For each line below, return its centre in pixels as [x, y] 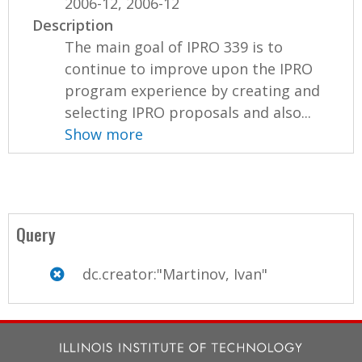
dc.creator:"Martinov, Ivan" [173, 274]
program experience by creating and [193, 90]
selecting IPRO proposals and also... [188, 112]
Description [73, 25]
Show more [104, 134]
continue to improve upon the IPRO [189, 68]
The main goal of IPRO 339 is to [174, 46]
